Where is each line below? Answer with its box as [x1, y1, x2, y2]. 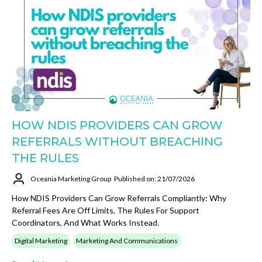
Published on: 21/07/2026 [114, 174, 195, 184]
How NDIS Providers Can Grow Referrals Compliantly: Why [12, 192, 226, 203]
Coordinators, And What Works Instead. [12, 217, 159, 227]
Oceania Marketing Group [30, 174, 111, 184]
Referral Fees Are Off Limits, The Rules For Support [12, 205, 199, 215]
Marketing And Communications [76, 236, 178, 245]
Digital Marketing [15, 236, 67, 245]
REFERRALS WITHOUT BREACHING [12, 134, 223, 149]
